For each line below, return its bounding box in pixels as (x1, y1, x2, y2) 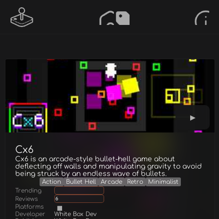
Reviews (15, 195, 38, 202)
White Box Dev (54, 211, 97, 218)
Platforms (15, 203, 44, 210)
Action (42, 178, 61, 185)
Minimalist (148, 178, 178, 185)
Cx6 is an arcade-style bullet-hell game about (15, 155, 175, 163)
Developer (15, 211, 45, 218)
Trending (15, 187, 42, 194)
